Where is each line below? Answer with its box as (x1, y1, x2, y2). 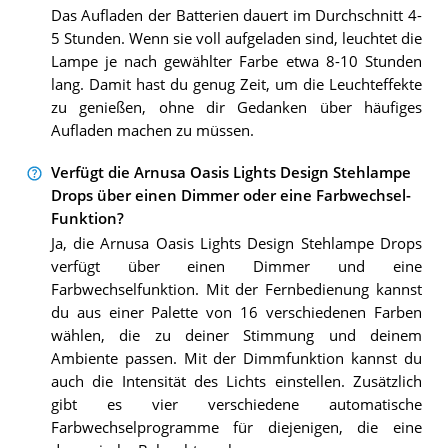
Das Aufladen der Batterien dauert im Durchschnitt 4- (50, 5, 422, 25)
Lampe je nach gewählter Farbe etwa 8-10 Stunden (50, 51, 422, 71)
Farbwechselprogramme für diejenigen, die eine (50, 418, 422, 438)
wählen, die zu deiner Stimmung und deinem (50, 326, 422, 346)
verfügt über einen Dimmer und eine (50, 257, 422, 277)
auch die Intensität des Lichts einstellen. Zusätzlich (50, 372, 422, 392)
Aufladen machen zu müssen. (50, 120, 254, 140)
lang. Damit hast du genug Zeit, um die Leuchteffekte (50, 74, 422, 94)
